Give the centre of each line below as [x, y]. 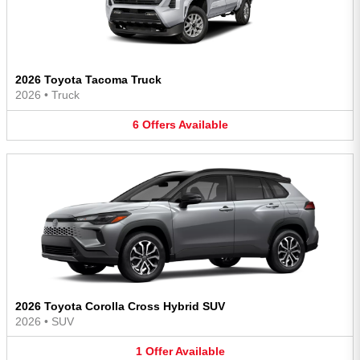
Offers [159, 125]
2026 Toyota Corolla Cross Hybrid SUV [120, 306]
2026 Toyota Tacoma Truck [88, 80]
